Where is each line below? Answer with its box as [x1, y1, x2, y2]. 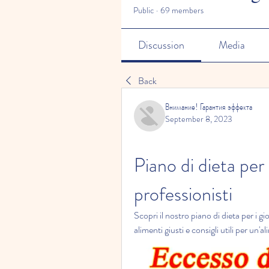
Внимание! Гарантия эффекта [165, 100, 252, 113]
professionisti [134, 180, 232, 208]
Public [133, 4, 154, 16]
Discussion [138, 37, 185, 53]
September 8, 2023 [165, 113, 232, 125]
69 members [160, 4, 204, 16]
